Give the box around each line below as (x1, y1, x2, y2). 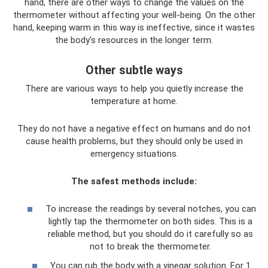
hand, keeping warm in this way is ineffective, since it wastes (13, 22, 255, 33)
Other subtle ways (85, 63, 183, 77)
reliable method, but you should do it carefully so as (48, 229, 253, 239)
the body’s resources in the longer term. (55, 34, 213, 45)
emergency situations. (90, 148, 178, 159)
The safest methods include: (71, 175, 197, 187)
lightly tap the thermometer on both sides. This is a (48, 216, 252, 227)
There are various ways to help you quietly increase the (25, 83, 243, 94)
